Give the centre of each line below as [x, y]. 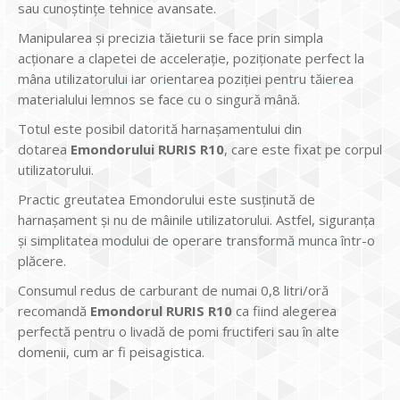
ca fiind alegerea [284, 310]
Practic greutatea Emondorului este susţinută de [167, 199]
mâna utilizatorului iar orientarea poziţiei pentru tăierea [186, 78]
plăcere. [42, 260]
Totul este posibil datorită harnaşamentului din [160, 128]
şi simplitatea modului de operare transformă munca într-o [196, 240]
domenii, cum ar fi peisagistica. [111, 351]
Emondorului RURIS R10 [147, 149]
